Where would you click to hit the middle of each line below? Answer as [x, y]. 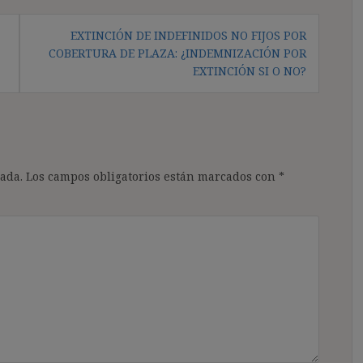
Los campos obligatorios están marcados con [152, 176]
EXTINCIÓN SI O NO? [250, 70]
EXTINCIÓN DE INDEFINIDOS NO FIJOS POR [188, 35]
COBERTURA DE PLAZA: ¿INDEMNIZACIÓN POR [177, 53]
